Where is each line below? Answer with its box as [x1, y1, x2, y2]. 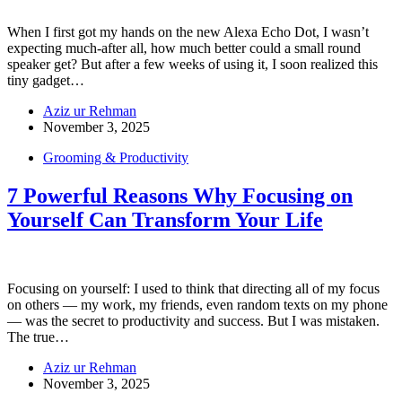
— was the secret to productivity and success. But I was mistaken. [7, 313, 380, 329]
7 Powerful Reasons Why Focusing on [7, 184, 353, 208]
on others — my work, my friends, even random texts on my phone [7, 297, 388, 313]
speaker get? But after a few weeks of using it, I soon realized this [7, 57, 378, 73]
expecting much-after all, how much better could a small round [7, 40, 361, 57]
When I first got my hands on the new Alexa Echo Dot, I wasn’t [7, 24, 369, 40]
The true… [7, 329, 69, 345]
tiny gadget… [7, 73, 84, 89]
